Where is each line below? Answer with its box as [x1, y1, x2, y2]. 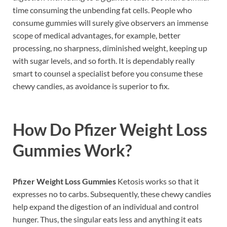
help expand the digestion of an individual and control [13, 202, 199, 212]
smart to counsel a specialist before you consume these [13, 68, 203, 78]
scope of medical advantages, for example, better [13, 30, 180, 40]
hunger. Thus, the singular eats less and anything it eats [13, 214, 202, 224]
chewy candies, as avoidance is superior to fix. [13, 81, 169, 91]
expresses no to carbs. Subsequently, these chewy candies [13, 189, 211, 199]
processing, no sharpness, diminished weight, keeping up [13, 43, 207, 53]
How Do [13, 119, 74, 139]
